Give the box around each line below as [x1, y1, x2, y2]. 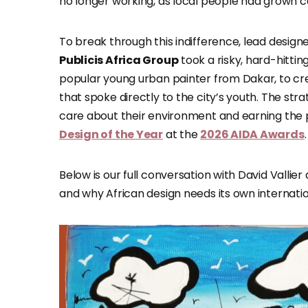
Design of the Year [59, 126, 163, 142]
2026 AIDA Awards [200, 126, 305, 142]
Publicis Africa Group [59, 52, 179, 68]
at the [162, 126, 201, 142]
